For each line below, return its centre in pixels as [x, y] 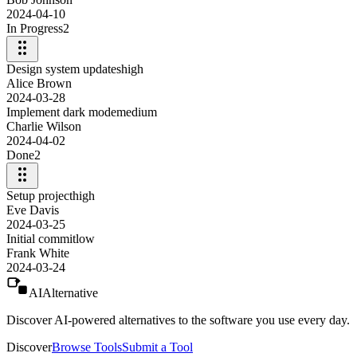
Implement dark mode [61, 112]
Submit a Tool [157, 347]
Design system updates [64, 69]
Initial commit [41, 238]
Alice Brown [39, 83]
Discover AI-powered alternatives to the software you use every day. [178, 320]
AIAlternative [63, 292]
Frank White [38, 253]
